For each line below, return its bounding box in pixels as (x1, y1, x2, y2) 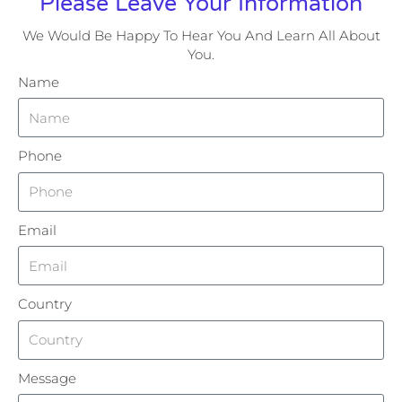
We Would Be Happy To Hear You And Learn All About (22, 26, 380, 44)
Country (18, 295, 72, 313)
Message (18, 369, 76, 387)
